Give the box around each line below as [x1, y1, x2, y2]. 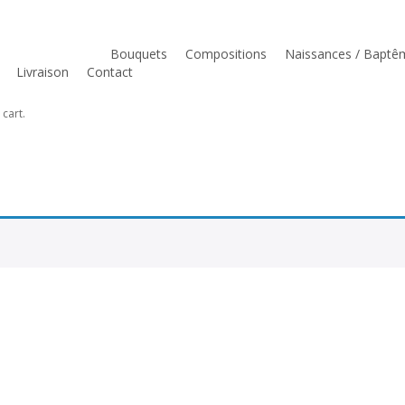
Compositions [185, 45, 267, 62]
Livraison [16, 63, 69, 80]
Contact [87, 63, 133, 80]
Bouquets [110, 45, 167, 62]
